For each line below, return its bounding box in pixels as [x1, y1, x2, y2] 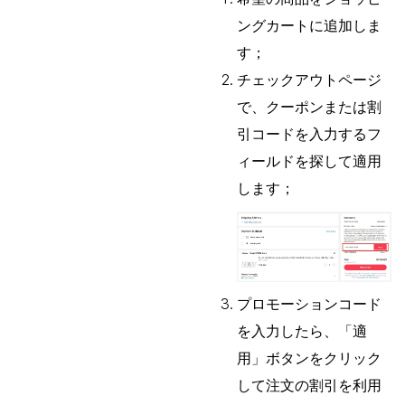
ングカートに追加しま [237, 16, 381, 34]
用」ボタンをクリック [237, 349, 381, 367]
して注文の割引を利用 [237, 376, 381, 394]
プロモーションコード [237, 295, 381, 313]
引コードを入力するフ [237, 125, 381, 143]
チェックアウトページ [237, 71, 381, 89]
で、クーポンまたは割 [237, 98, 381, 116]
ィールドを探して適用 [237, 152, 381, 170]
